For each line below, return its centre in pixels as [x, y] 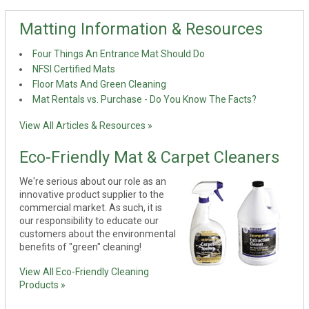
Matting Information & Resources [141, 29]
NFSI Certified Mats [74, 69]
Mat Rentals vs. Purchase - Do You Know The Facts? [145, 100]
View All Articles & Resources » [86, 125]
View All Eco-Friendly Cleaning [84, 272]
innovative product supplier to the [92, 194]
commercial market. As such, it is [91, 207]
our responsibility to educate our [89, 220]
